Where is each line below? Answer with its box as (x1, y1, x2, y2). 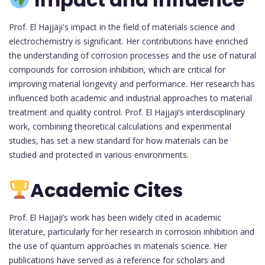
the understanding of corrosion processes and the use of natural (9, 50, 256, 62)
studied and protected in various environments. (9, 149, 189, 161)
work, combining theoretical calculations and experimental (9, 121, 231, 132)
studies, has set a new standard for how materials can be (9, 135, 228, 147)
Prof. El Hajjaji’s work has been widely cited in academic (9, 211, 221, 223)
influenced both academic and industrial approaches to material (9, 92, 252, 104)
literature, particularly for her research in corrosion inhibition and (9, 225, 254, 237)
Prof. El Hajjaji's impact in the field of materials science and (9, 21, 235, 33)
